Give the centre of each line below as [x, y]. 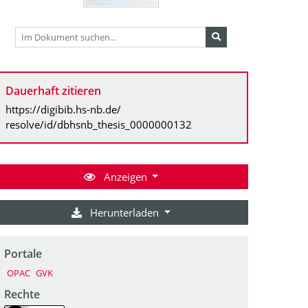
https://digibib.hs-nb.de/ [63, 109]
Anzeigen [125, 176]
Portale [23, 253]
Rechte [22, 294]
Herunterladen [125, 212]
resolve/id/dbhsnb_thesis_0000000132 [99, 124]
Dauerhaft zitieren [53, 90]
